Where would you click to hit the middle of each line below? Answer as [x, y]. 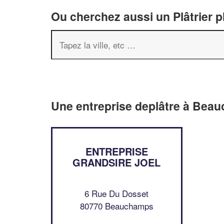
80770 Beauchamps [116, 205]
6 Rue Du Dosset [117, 193]
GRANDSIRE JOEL [117, 162]
